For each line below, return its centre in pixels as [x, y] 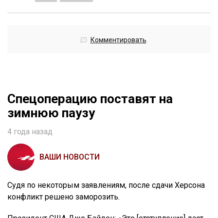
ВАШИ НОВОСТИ [70, 157]
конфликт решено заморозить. [64, 197]
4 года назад [30, 131]
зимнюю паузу [51, 113]
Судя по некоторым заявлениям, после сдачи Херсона [106, 185]
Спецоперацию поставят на [90, 99]
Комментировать [118, 40]
